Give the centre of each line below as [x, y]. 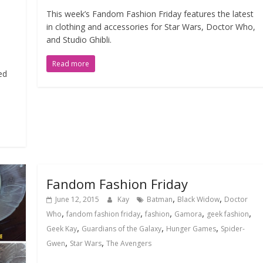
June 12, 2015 [77, 199]
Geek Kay [62, 228]
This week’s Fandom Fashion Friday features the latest [150, 14]
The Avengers [129, 243]
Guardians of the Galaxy [122, 228]
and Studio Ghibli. [79, 39]
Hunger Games [191, 228]
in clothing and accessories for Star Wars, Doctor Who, [151, 26]
